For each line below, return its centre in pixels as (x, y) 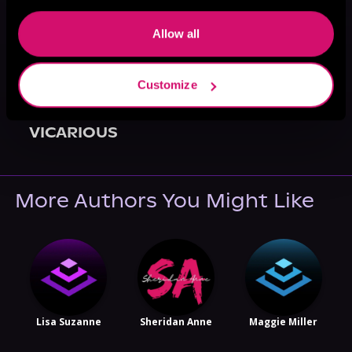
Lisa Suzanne (68, 321)
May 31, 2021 (68, 114)
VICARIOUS (74, 132)
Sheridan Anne (176, 321)
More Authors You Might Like (164, 200)
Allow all (176, 33)
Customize (167, 85)
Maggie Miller (284, 321)
